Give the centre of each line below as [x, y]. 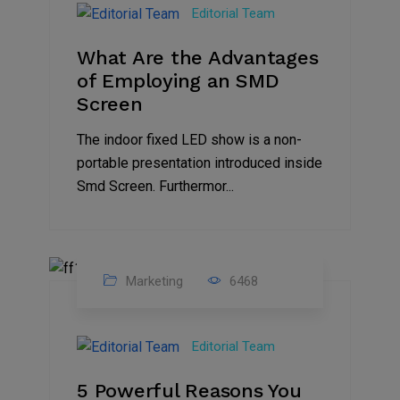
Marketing [153, 282]
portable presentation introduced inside [200, 162]
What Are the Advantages [198, 57]
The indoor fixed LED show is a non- [189, 139]
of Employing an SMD [178, 80]
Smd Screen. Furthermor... [155, 186]
